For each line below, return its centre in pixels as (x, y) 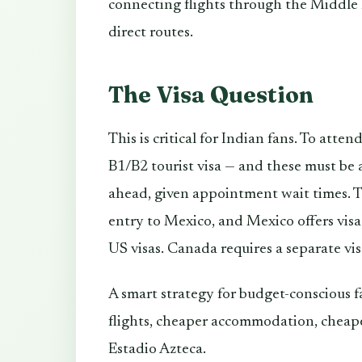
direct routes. (151, 32)
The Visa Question (211, 94)
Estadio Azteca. (157, 349)
